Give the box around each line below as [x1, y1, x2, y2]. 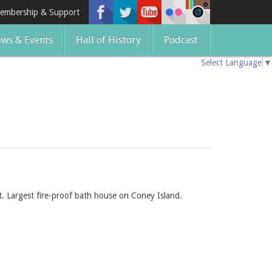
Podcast [164, 34, 198, 46]
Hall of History [76, 34, 141, 46]
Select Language [201, 58, 262, 68]
